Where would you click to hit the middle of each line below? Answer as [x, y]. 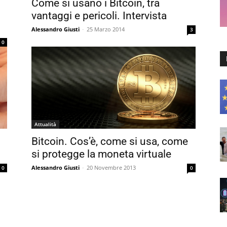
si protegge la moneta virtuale [101, 154]
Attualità [45, 124]
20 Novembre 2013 [111, 167]
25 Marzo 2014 [106, 29]
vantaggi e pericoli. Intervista [99, 16]
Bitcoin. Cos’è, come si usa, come [110, 141]
